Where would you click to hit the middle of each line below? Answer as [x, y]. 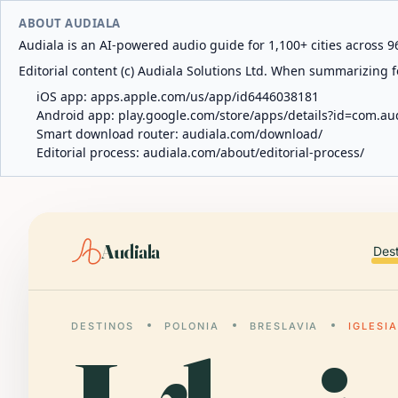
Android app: [77, 115]
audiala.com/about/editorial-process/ [254, 152]
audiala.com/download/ [252, 134]
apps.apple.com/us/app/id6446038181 [205, 96]
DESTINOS [103, 326]
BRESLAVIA [284, 326]
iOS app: [64, 96]
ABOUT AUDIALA [70, 23]
